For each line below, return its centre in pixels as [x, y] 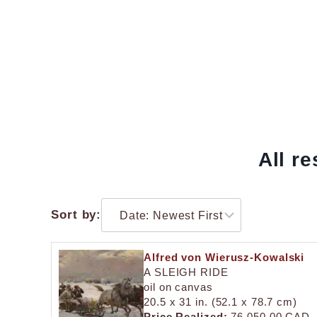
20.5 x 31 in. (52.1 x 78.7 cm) [220, 301]
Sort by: [76, 215]
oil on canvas [178, 287]
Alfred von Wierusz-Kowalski [224, 257]
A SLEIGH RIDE [186, 272]
